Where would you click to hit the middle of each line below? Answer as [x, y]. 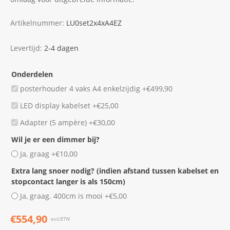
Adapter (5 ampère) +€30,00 [68, 122]
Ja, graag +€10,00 [49, 154]
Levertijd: [26, 48]
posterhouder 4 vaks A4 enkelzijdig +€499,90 [96, 89]
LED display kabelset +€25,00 [69, 105]
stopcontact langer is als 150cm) [68, 181]
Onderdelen [32, 74]
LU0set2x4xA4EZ [94, 23]
